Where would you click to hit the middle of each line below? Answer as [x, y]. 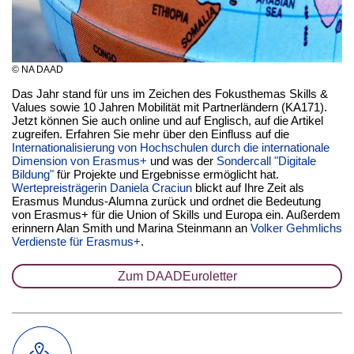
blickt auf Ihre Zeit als [248, 188]
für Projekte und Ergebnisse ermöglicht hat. [166, 174]
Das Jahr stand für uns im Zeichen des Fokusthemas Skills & [170, 94]
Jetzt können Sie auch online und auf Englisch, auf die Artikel [168, 121]
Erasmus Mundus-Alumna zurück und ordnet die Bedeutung [166, 201]
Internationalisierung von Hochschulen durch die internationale [171, 147]
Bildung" [33, 174]
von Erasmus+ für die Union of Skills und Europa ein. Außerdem [176, 215]
